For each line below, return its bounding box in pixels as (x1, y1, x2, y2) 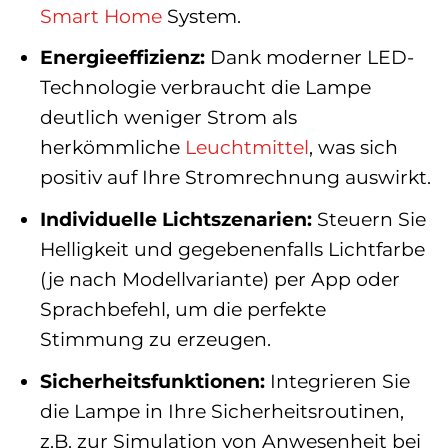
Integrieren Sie (264, 368, 410, 393)
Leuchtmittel (184, 135, 309, 160)
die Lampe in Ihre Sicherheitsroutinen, (39, 398, 404, 423)
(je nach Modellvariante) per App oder (39, 267, 400, 291)
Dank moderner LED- (204, 45, 414, 70)
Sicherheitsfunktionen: (39, 368, 265, 393)
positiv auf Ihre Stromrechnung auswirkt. (39, 165, 431, 190)
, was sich (308, 135, 398, 160)
